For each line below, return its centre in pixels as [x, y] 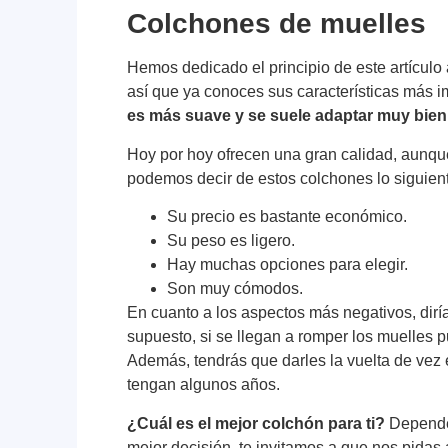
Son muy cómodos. [235, 289]
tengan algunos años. [204, 385]
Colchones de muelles [277, 24]
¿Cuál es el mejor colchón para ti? [256, 423]
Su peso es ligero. [231, 241]
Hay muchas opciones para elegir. [288, 265]
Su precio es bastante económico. [287, 217]
